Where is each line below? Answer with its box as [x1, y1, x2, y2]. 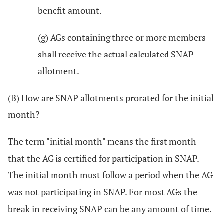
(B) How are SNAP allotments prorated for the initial [8, 92, 214, 104]
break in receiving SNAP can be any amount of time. [8, 203, 211, 215]
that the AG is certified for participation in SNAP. [8, 152, 199, 164]
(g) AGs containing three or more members [38, 31, 206, 43]
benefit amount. [38, 4, 102, 16]
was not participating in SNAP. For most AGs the [8, 186, 197, 198]
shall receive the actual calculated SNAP [38, 48, 194, 60]
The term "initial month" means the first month [8, 135, 196, 147]
